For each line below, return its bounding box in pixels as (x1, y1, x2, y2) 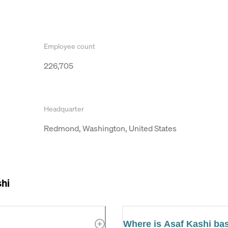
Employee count (44, 41, 95, 51)
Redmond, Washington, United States (44, 122, 177, 134)
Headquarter (44, 103, 84, 113)
